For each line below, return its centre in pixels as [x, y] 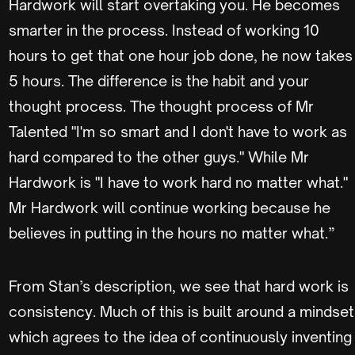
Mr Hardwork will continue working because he [170, 208]
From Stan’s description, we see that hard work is [179, 286]
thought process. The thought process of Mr [161, 106]
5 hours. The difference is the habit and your [159, 81]
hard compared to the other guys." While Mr [159, 157]
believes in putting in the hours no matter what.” [172, 233]
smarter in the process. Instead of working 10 [164, 30]
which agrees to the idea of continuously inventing [180, 337]
